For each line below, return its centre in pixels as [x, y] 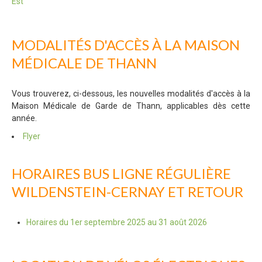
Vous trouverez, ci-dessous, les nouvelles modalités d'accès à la [131, 93]
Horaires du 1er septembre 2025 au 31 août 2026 [117, 222]
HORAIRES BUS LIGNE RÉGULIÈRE [121, 173]
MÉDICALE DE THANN [84, 63]
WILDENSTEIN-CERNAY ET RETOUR [127, 191]
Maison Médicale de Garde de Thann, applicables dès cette [131, 106]
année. [24, 118]
